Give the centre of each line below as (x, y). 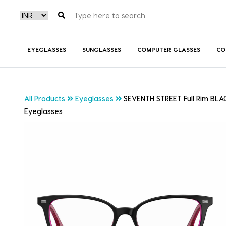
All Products (45, 99)
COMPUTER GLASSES (168, 49)
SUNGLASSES (101, 49)
